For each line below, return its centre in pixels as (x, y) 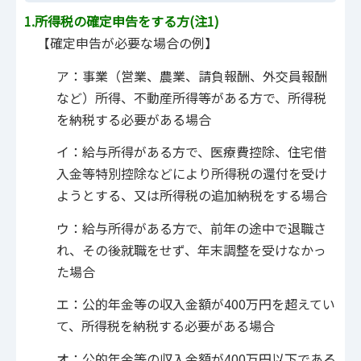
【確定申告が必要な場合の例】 (121, 42)
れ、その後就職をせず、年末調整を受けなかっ (191, 249)
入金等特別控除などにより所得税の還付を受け (192, 174)
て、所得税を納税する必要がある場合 (166, 326)
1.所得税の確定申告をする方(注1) (122, 21)
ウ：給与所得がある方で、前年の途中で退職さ (191, 228)
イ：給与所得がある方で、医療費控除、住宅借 (191, 152)
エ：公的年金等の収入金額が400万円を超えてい (196, 304)
